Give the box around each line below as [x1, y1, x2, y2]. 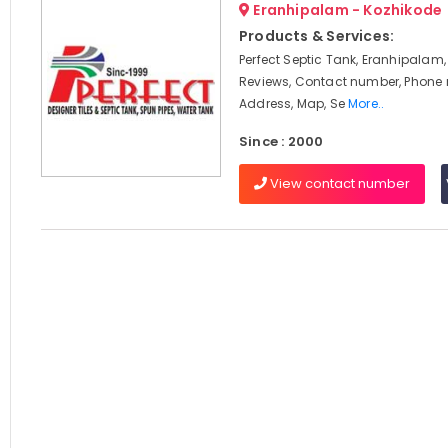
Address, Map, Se [238, 95, 349, 112]
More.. [348, 95, 385, 112]
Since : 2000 [238, 132, 324, 151]
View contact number [266, 174, 410, 193]
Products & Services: [238, 26, 395, 46]
